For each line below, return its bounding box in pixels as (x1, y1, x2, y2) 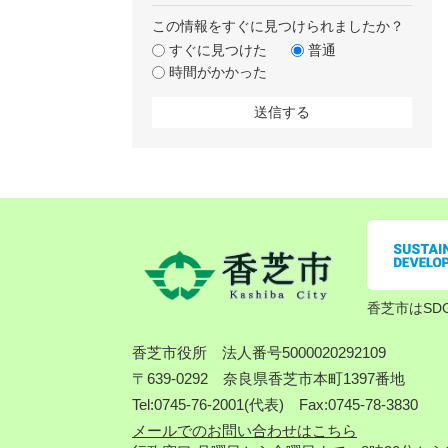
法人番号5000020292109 (222, 344, 386, 361)
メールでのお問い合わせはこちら (132, 422, 357, 439)
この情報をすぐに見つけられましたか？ (152, 18, 404, 34)
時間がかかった (169, 64, 267, 80)
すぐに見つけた (169, 42, 267, 58)
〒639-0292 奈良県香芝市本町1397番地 (132, 370, 405, 387)
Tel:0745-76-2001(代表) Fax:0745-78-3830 (132, 396, 418, 413)
